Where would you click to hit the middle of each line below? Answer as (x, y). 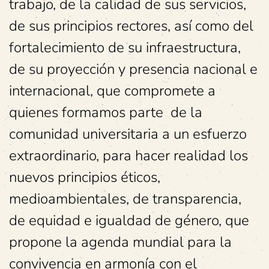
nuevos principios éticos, (85, 177)
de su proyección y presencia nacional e (133, 69)
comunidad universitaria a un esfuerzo (128, 134)
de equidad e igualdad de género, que (129, 220)
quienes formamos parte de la (106, 112)
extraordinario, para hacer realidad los (128, 156)
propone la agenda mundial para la (120, 242)
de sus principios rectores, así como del (131, 26)
